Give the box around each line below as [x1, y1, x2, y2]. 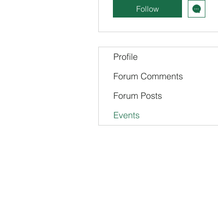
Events [113, 109, 140, 121]
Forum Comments [113, 71, 183, 82]
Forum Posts [113, 90, 162, 101]
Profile [113, 51, 138, 62]
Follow [136, 4, 159, 14]
